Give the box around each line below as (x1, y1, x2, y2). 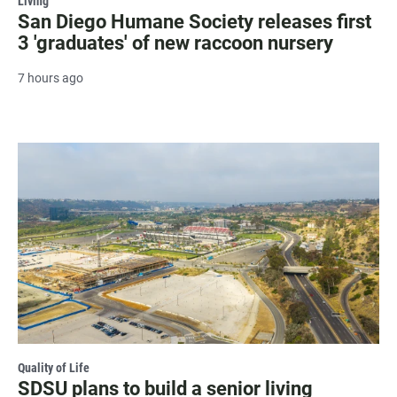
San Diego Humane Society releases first (18, 11, 371, 34)
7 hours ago (18, 71, 83, 86)
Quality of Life (18, 361, 90, 376)
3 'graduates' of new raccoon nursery (18, 32, 333, 55)
